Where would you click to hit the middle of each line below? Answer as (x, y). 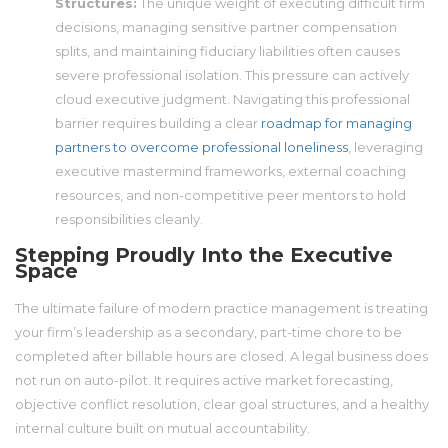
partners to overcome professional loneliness (201, 147)
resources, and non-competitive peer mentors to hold (230, 195)
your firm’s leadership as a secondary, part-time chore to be (208, 331)
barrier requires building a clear (158, 123)
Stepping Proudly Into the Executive (204, 255)
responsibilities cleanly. (129, 219)
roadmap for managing (336, 123)
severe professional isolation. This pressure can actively (232, 75)
